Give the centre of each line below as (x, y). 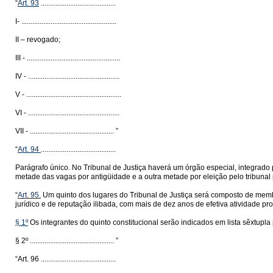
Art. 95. (29, 195)
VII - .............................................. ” (67, 131)
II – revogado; (38, 40)
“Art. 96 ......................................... (66, 259)
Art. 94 (29, 149)
